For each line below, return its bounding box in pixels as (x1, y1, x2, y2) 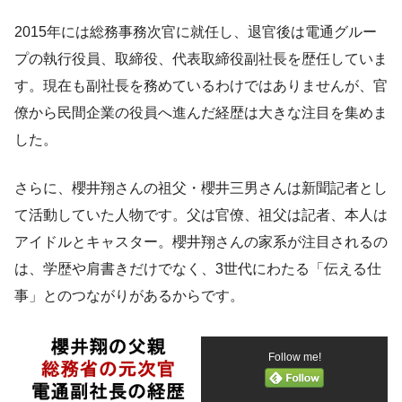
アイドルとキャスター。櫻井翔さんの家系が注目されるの (14, 233, 388, 249)
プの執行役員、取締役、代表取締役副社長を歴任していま (14, 50, 388, 66)
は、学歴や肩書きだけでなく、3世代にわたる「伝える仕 (14, 260, 381, 276)
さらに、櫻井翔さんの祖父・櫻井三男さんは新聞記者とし (14, 179, 388, 196)
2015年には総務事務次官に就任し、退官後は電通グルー (14, 23, 377, 39)
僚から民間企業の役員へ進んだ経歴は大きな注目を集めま (14, 104, 388, 120)
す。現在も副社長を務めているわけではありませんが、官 (14, 77, 388, 93)
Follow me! (267, 350, 321, 363)
